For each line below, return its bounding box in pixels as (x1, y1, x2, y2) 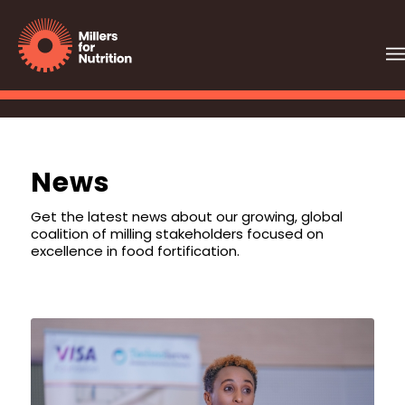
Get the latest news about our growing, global (30, 206, 343, 226)
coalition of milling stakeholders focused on (30, 223, 324, 243)
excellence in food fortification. (30, 240, 240, 260)
